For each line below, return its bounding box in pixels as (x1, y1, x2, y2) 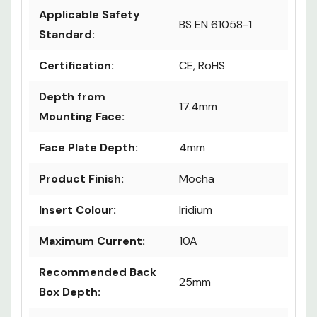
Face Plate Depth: (39, 140, 138, 156)
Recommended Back (39, 265, 156, 280)
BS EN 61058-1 (179, 17, 252, 33)
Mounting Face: (39, 109, 125, 125)
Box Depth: (39, 284, 100, 300)
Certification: (39, 58, 114, 74)
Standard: (39, 27, 95, 42)
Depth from (39, 89, 105, 105)
